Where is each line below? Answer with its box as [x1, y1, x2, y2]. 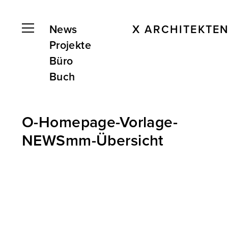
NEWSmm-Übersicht [22, 131, 164, 150]
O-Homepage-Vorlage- [22, 112, 178, 132]
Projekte [49, 39, 92, 52]
